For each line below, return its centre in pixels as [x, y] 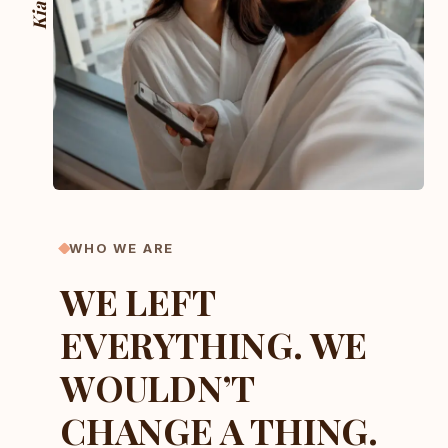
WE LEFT [137, 301]
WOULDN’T [157, 387]
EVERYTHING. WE [214, 344]
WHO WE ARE [122, 248]
